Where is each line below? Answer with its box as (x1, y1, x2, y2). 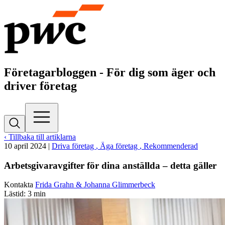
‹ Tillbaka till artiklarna (4, 132, 76, 141)
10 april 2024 (4, 141, 46, 150)
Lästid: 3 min (4, 189, 46, 198)
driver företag (4, 79, 77, 92)
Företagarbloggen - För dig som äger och (4, 65, 215, 79)
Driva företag (52, 141, 96, 150)
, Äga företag (96, 141, 140, 150)
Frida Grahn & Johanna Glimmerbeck (35, 180, 155, 189)
